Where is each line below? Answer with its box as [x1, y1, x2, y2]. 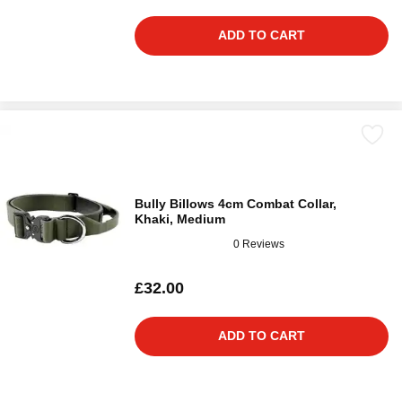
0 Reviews [233, 237, 284, 250]
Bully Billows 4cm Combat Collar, [135, 197, 336, 211]
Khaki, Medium [135, 212, 225, 226]
